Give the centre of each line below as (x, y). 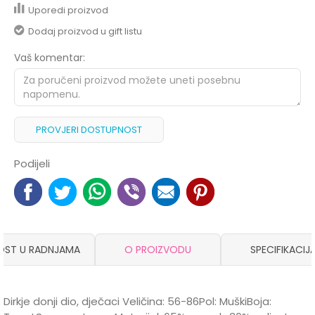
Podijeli (32, 163)
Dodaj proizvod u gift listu (85, 31)
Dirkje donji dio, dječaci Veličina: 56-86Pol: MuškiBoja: (137, 301)
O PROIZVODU (157, 250)
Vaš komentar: (50, 58)
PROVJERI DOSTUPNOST (89, 130)
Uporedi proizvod (68, 10)
